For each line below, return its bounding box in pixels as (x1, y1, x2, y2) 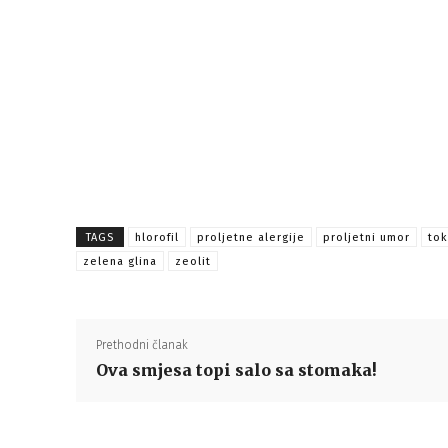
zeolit (175, 255, 211, 268)
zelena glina (83, 255, 157, 268)
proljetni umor (323, 231, 410, 244)
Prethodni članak (96, 338, 188, 352)
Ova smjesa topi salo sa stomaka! (96, 360, 377, 380)
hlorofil (135, 231, 179, 244)
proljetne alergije (197, 231, 305, 244)
